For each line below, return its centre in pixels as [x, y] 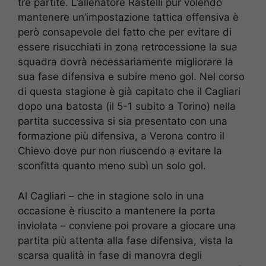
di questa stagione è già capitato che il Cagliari [129, 92]
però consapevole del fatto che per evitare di [125, 32]
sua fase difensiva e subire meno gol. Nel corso [131, 77]
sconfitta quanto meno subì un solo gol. [112, 166]
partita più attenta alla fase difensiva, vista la [126, 240]
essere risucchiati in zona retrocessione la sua [128, 47]
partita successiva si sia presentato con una [123, 121]
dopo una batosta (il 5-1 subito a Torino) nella [127, 107]
